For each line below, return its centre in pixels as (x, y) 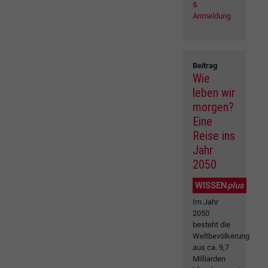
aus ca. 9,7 (211, 248)
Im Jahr (206, 202)
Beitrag (205, 66)
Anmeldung (212, 16)
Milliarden (209, 259)
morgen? (214, 107)
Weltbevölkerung (221, 236)
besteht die (212, 225)
